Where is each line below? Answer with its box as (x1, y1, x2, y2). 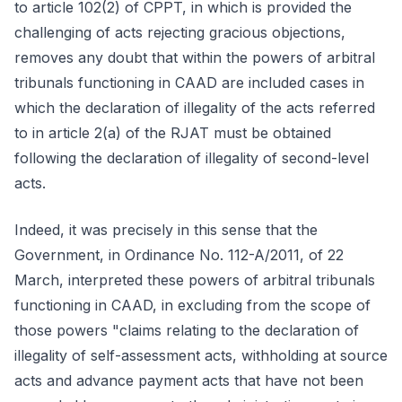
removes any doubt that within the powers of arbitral (14, 48, 375, 66)
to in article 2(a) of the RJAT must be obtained (14, 124, 331, 142)
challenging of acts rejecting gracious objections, (14, 23, 345, 41)
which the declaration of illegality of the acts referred (14, 99, 375, 117)
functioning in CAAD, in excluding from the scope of (14, 296, 371, 314)
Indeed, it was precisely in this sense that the (14, 221, 318, 239)
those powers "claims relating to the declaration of (14, 321, 359, 339)
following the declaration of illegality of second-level (14, 149, 369, 167)
